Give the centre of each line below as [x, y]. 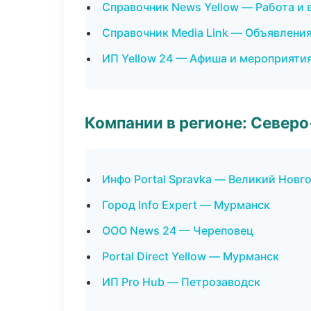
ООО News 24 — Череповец [178, 230]
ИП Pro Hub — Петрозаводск [181, 282]
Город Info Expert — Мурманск [186, 205]
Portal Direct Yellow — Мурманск [191, 256]
